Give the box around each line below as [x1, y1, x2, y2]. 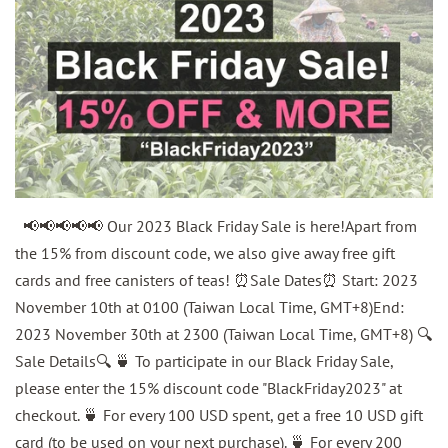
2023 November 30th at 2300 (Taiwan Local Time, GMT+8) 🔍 [15, 324, 432, 345]
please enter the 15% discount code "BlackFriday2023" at [15, 378, 402, 399]
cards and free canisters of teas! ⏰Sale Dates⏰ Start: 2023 [15, 270, 418, 291]
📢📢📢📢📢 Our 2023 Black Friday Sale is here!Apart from [15, 216, 417, 237]
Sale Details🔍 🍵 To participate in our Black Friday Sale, [15, 351, 393, 372]
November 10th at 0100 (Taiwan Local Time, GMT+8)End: [15, 297, 404, 318]
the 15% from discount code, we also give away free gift [15, 243, 395, 264]
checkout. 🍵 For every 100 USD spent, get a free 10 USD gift [15, 405, 423, 426]
